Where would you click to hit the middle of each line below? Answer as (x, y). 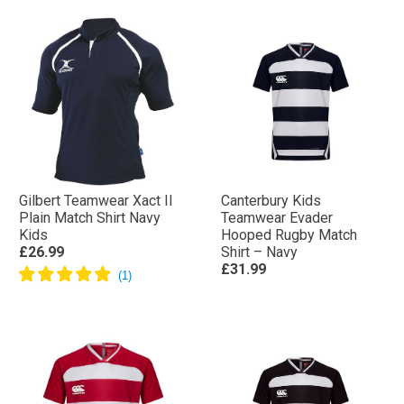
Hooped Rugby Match (289, 235)
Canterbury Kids (271, 201)
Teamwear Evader (277, 218)
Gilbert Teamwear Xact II (96, 201)
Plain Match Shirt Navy (90, 218)
